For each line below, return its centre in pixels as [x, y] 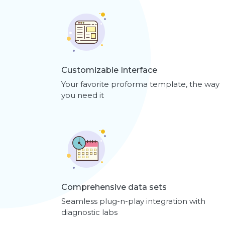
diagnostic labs [89, 212]
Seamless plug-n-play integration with [133, 201]
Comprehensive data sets [114, 187]
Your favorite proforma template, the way [140, 84]
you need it [83, 95]
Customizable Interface [109, 70]
